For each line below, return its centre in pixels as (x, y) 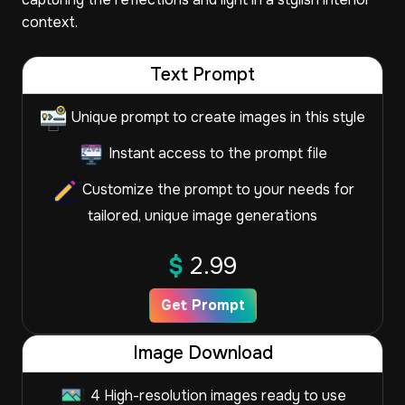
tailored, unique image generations (202, 216)
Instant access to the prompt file (216, 154)
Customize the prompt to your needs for (216, 190)
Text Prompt (202, 75)
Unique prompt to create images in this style (216, 118)
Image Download (202, 353)
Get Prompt (202, 305)
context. (50, 22)
